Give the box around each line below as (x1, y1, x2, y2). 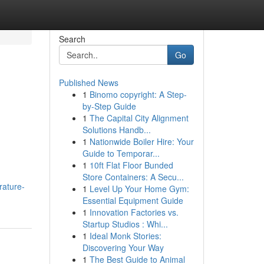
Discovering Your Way (82, 242, 164, 253)
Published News (58, 77, 118, 88)
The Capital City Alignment (89, 112, 189, 124)
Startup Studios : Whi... (82, 218, 168, 230)
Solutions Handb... (82, 124, 151, 136)
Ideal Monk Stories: (89, 230, 161, 242)
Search (58, 33, 85, 45)
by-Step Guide (82, 100, 136, 112)
